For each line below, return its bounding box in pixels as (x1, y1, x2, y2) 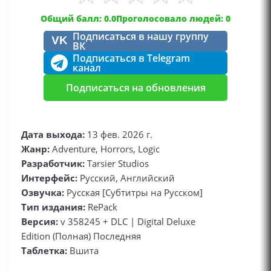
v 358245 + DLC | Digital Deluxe (58, 215, 195, 227)
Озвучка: (21, 186, 64, 198)
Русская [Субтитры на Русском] (64, 186, 203, 198)
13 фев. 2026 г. (85, 128, 152, 140)
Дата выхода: (21, 128, 85, 140)
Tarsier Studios (85, 157, 149, 169)
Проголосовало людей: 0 (116, 13, 230, 24)
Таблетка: (21, 244, 67, 256)
